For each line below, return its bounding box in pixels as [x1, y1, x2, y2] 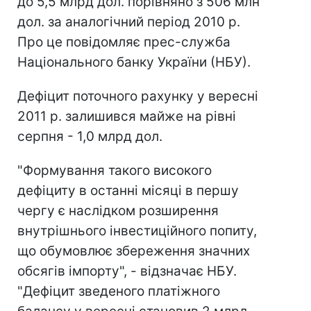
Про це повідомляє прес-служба [17, 34, 230, 50]
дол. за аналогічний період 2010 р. [17, 14, 240, 30]
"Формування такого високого [17, 162, 212, 178]
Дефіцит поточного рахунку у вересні [17, 88, 258, 104]
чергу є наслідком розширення [17, 203, 219, 219]
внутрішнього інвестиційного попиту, [17, 223, 257, 239]
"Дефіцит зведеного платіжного [17, 283, 220, 299]
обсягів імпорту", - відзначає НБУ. [17, 263, 237, 279]
